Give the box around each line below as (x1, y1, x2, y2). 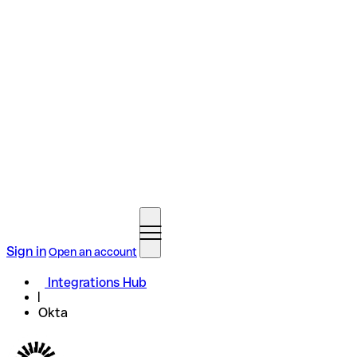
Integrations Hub (48, 275, 147, 290)
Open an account (49, 245, 137, 258)
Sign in (6, 244, 46, 259)
